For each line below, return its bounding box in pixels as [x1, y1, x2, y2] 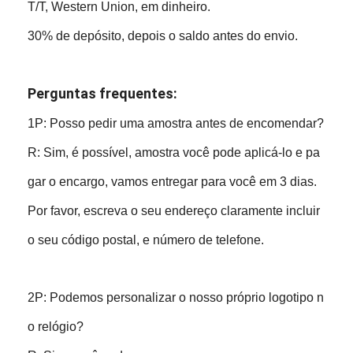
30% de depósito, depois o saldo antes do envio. [28, 28, 299, 43]
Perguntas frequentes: [28, 84, 178, 102]
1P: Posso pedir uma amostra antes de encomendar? [28, 116, 325, 130]
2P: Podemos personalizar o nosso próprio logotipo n [28, 290, 325, 304]
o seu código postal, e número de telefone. [28, 232, 265, 247]
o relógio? [28, 319, 84, 333]
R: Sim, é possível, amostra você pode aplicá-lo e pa [28, 145, 321, 159]
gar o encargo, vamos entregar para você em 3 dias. [28, 174, 318, 188]
